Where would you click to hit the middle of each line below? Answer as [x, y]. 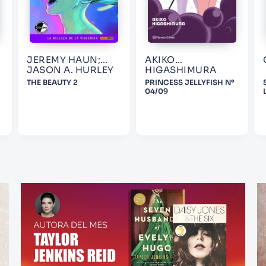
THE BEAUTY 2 [52, 83]
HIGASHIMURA [181, 70]
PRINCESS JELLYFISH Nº [190, 83]
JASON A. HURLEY [70, 70]
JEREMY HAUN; [64, 60]
